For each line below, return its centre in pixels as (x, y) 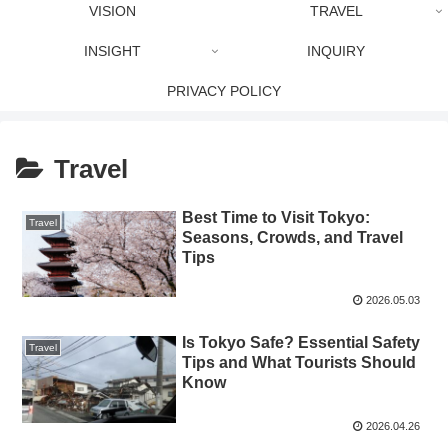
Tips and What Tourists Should (299, 363)
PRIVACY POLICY (224, 91)
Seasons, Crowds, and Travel (293, 238)
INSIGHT (112, 51)
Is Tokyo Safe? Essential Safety (301, 343)
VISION (112, 11)
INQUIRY (336, 51)
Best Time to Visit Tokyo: (276, 218)
